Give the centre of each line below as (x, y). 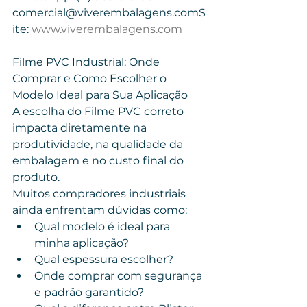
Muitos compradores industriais (100, 194)
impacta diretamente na (81, 128)
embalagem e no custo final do (99, 161)
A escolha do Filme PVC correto (99, 111)
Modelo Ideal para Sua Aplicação (100, 95)
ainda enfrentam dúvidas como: (100, 210)
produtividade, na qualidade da (99, 144)
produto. (36, 177)
